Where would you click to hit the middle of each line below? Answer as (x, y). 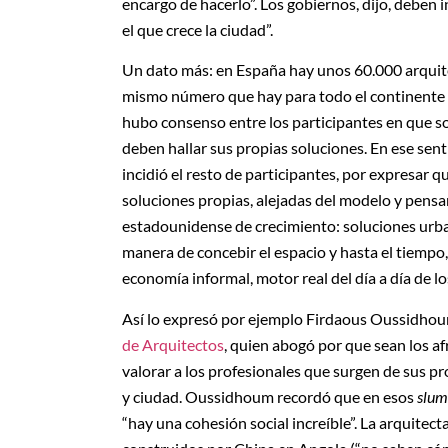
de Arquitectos (173, 344)
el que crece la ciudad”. (197, 29)
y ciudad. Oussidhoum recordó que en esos (269, 396)
